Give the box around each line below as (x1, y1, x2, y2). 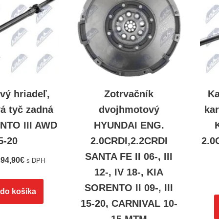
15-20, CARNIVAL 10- (80, 198, 177, 209)
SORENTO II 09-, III (85, 182, 174, 194)
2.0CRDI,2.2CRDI (90, 135, 168, 147)
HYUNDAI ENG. (93, 120, 164, 131)
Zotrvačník (104, 88, 154, 100)
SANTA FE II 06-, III (85, 151, 173, 162)
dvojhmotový (98, 104, 159, 115)
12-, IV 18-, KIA (94, 167, 164, 178)
